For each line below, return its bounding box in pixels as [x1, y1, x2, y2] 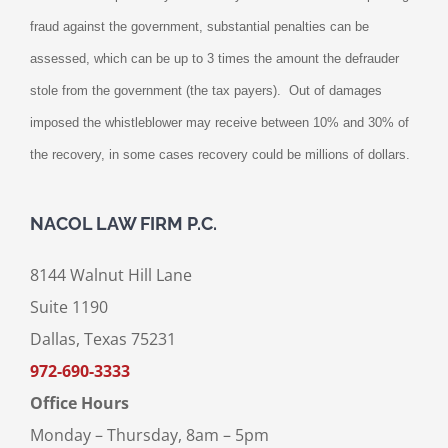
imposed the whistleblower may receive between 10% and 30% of [29, 115, 409, 131]
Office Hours [29, 392, 129, 415]
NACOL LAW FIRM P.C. [29, 213, 217, 235]
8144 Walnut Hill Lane [29, 264, 192, 287]
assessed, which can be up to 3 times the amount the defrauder [29, 51, 399, 67]
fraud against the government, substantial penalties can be [29, 19, 369, 35]
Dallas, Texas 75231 [29, 328, 176, 351]
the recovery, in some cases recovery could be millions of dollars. [29, 147, 410, 163]
